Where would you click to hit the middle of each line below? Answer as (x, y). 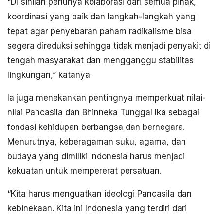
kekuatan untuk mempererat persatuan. (84, 171)
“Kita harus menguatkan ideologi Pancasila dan (100, 194)
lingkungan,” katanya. (50, 75)
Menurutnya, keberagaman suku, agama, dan (97, 142)
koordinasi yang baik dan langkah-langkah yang (101, 17)
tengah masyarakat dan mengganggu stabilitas (100, 61)
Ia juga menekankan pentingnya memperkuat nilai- (107, 98)
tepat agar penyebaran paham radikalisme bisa (100, 31)
